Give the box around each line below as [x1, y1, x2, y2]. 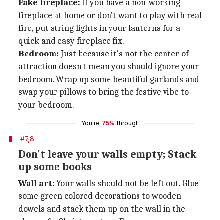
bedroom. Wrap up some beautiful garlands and [18, 74, 199, 84]
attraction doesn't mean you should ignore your [18, 61, 199, 72]
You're [81, 119, 100, 127]
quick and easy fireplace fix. [18, 36, 124, 46]
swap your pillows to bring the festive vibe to [18, 87, 189, 97]
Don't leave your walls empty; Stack [18, 148, 196, 161]
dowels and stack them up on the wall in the [18, 204, 185, 214]
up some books [18, 161, 92, 173]
